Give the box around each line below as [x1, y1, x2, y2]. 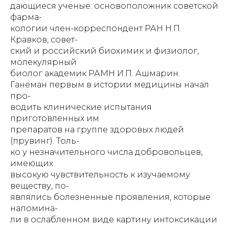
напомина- [10, 203, 58, 213]
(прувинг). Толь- [10, 136, 79, 146]
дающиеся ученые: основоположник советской [10, 1, 218, 11]
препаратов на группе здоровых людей [10, 125, 184, 134]
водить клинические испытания [10, 102, 152, 112]
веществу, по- [10, 181, 69, 191]
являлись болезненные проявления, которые [10, 192, 211, 202]
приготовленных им [10, 113, 99, 123]
